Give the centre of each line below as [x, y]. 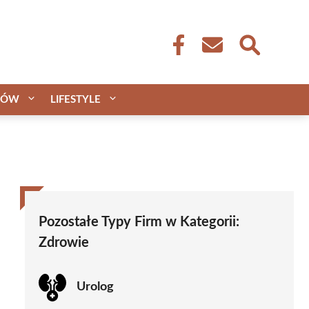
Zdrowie [64, 242]
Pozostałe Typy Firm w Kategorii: [139, 222]
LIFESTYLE [76, 99]
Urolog [95, 287]
